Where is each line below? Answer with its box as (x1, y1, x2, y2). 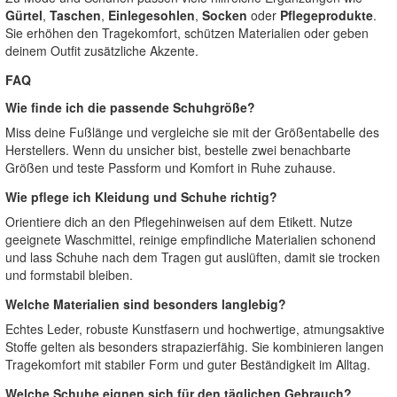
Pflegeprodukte (280, 6, 373, 24)
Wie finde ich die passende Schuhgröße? (5, 98, 255, 116)
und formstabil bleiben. (5, 266, 133, 284)
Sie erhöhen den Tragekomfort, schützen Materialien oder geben (5, 24, 369, 42)
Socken (202, 6, 247, 24)
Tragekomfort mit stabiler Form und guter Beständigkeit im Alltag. (5, 355, 370, 373)
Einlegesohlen (108, 6, 195, 24)
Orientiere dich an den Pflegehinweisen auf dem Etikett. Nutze (5, 213, 353, 230)
